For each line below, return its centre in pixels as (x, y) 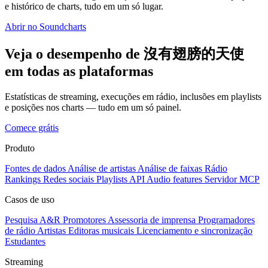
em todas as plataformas (79, 71)
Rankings (23, 179)
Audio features (174, 179)
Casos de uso (30, 199)
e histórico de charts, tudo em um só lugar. (84, 7)
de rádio (20, 230)
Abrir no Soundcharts (45, 27)
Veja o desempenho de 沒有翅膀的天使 (124, 54)
